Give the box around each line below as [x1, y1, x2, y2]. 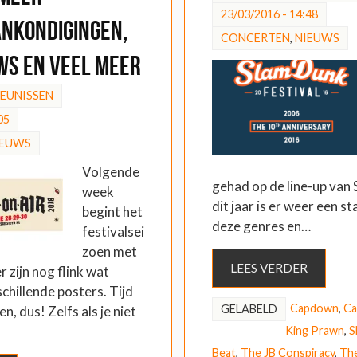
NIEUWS [294, 31, 339, 45]
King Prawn [284, 323, 344, 337]
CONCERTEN [220, 31, 290, 45]
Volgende [82, 163, 139, 181]
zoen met [82, 243, 137, 261]
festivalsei [82, 223, 144, 241]
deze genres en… [211, 218, 311, 235]
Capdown [289, 300, 339, 315]
